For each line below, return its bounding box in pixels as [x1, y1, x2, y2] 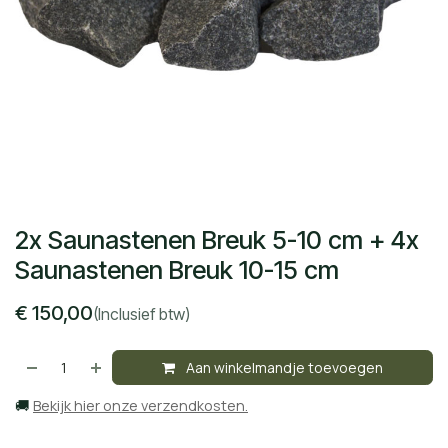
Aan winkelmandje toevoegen [183, 357, 384, 377]
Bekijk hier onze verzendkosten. [33, 395, 248, 415]
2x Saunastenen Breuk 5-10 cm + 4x [15, 224, 419, 255]
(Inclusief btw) [93, 303, 190, 324]
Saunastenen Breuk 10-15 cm [15, 254, 339, 285]
